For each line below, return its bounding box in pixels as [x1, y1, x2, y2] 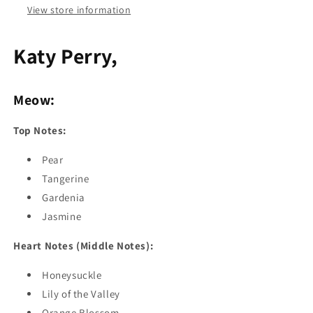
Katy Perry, [13, 42, 118, 71]
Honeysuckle [42, 268, 102, 282]
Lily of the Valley [42, 286, 120, 300]
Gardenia [42, 190, 85, 204]
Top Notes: [13, 123, 66, 137]
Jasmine [42, 209, 82, 223]
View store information [27, 3, 131, 17]
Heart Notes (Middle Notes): [13, 238, 154, 252]
